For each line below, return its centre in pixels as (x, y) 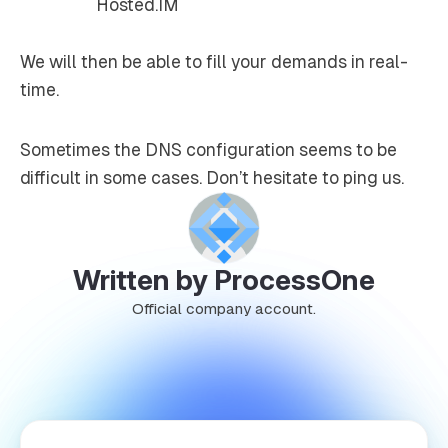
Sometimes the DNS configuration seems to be (208, 149)
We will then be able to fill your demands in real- (214, 61)
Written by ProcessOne (224, 279)
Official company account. (224, 308)
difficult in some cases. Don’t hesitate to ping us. (212, 177)
